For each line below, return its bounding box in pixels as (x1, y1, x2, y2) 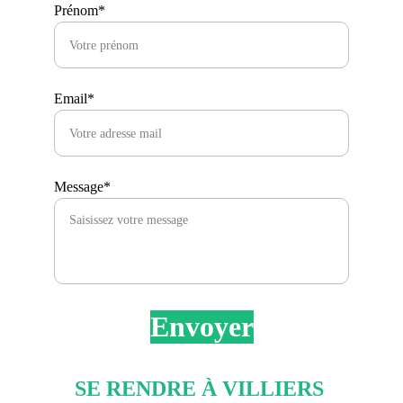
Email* (54, 91, 94, 106)
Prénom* (54, 3, 105, 18)
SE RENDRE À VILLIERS (74, 377, 329, 400)
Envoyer (149, 310, 254, 343)
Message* (54, 179, 111, 194)
